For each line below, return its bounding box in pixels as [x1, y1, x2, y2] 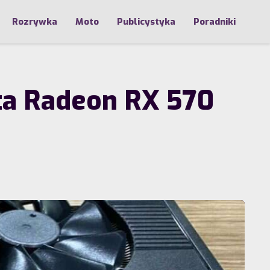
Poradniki [193, 16, 236, 28]
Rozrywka [12, 16, 57, 28]
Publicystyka [117, 16, 175, 28]
